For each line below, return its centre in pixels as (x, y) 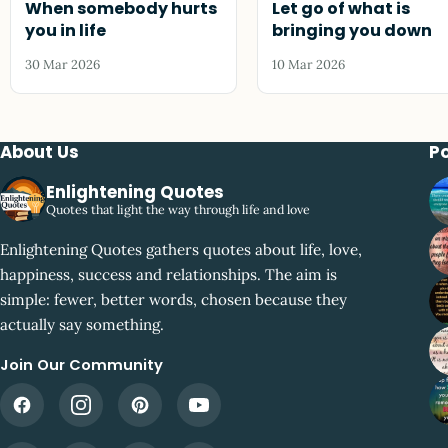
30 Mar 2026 (63, 64)
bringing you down (352, 31)
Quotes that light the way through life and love (178, 208)
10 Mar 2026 (309, 64)
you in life (66, 31)
